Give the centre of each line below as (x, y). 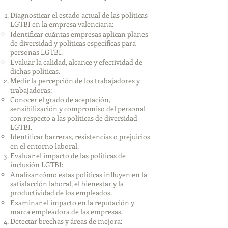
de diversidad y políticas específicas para (73, 43)
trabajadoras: (31, 90)
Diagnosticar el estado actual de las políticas (79, 15)
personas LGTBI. (36, 52)
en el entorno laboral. (45, 146)
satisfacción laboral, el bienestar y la (67, 183)
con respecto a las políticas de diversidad (74, 118)
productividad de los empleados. (61, 193)
